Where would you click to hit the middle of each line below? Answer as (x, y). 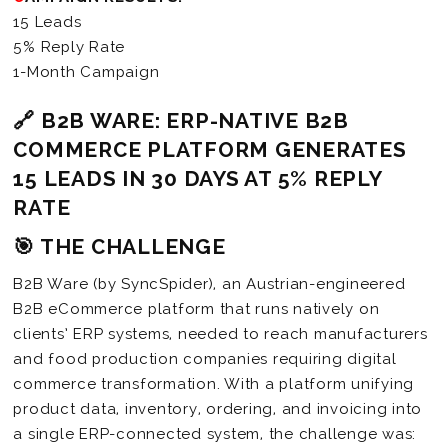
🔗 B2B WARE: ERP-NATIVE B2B (181, 120)
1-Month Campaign (86, 71)
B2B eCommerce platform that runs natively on (196, 308)
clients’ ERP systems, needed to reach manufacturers (220, 333)
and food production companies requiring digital (205, 358)
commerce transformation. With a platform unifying (214, 383)
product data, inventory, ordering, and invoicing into (218, 408)
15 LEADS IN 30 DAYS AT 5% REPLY (197, 178)
